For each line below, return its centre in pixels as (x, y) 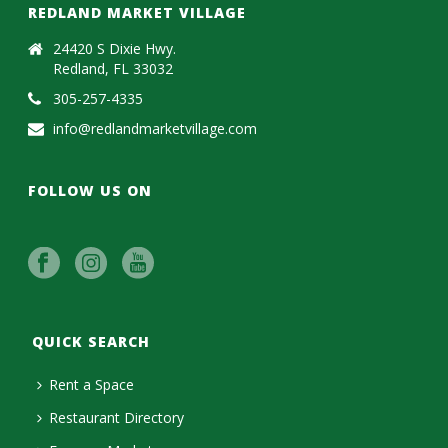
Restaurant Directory (117, 418)
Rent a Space (92, 385)
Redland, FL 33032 (113, 69)
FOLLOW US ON (90, 191)
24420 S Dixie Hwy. (115, 49)
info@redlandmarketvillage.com (155, 129)
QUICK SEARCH (91, 342)
